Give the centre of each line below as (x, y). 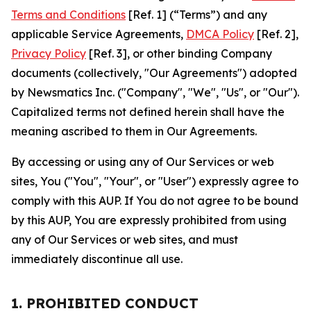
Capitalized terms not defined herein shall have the (148, 112)
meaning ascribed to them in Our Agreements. (134, 131)
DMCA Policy (220, 34)
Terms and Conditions (68, 15)
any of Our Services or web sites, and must (125, 239)
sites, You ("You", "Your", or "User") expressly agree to (155, 181)
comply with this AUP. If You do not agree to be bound (155, 201)
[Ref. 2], (276, 34)
